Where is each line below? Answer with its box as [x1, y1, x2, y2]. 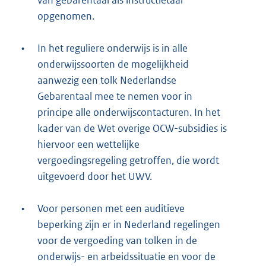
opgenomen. [37, 9, 94, 23]
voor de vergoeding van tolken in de [37, 234, 197, 248]
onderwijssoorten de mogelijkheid [37, 58, 189, 71]
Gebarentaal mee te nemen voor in [37, 90, 192, 103]
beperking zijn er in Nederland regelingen [37, 218, 220, 232]
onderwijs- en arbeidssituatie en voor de [37, 250, 216, 264]
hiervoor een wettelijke [37, 138, 140, 151]
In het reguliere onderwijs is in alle [37, 42, 188, 55]
